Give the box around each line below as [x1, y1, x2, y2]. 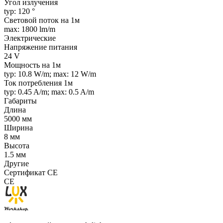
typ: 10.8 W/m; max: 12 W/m [4, 70, 96, 79]
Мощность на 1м [4, 61, 61, 70]
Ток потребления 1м [4, 79, 73, 88]
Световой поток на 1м [4, 16, 80, 25]
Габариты [4, 97, 37, 106]
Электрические [4, 34, 56, 43]
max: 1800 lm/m [4, 25, 55, 34]
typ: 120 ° [4, 7, 35, 16]
